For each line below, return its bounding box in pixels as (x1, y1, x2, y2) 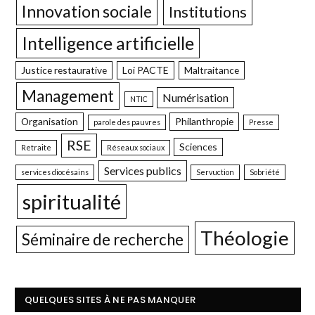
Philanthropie (175, 115, 234, 128)
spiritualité (22, 189, 121, 214)
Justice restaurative (21, 64, 108, 77)
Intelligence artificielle (22, 33, 195, 54)
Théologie (200, 226, 290, 250)
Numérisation (162, 91, 229, 105)
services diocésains (21, 167, 89, 177)
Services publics (103, 164, 181, 178)
